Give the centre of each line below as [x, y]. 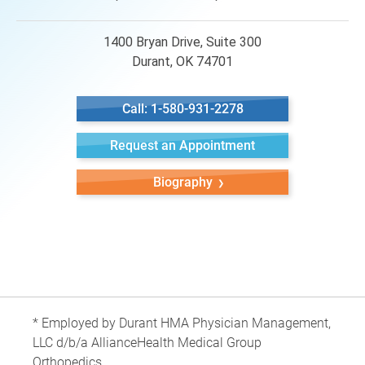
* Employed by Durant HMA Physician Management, [182, 323]
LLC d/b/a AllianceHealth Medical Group [147, 343]
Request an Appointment [182, 145]
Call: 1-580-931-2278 [182, 109]
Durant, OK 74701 [182, 62]
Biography [182, 182]
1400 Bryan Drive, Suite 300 [182, 42]
